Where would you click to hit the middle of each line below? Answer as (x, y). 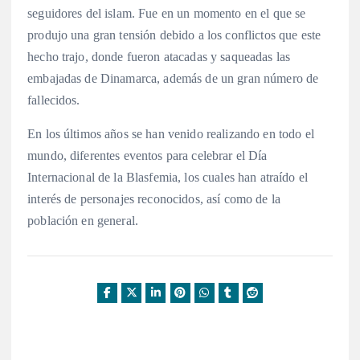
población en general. (83, 220)
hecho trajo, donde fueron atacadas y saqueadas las (159, 57)
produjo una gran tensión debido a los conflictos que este (174, 35)
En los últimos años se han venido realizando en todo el (171, 133)
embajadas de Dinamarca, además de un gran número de (173, 79)
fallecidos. (54, 100)
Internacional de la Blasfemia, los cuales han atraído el (168, 177)
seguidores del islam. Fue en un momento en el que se (167, 14)
